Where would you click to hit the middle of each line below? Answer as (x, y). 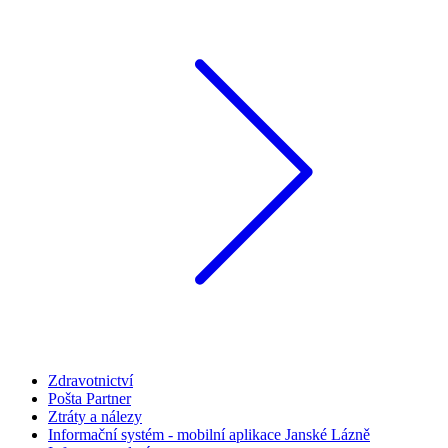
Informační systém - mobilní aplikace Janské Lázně (209, 435)
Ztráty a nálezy (95, 417)
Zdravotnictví (90, 381)
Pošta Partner (89, 399)
